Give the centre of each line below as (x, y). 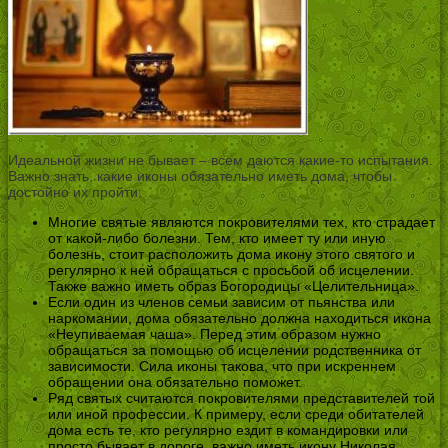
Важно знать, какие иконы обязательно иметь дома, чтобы (200, 176)
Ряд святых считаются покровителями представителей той (241, 398)
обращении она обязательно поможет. (175, 382)
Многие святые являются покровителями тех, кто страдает (241, 222)
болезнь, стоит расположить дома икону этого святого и (231, 254)
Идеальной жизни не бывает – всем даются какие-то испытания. (220, 160)
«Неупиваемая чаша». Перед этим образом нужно (214, 334)
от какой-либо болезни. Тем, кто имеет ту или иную (217, 238)
